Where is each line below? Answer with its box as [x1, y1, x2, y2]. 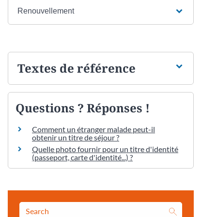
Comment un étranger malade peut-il [32, 124, 155, 134]
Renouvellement [17, 6, 74, 15]
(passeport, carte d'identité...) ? [32, 152, 133, 162]
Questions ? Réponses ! [15, 99, 150, 116]
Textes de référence [17, 60, 136, 76]
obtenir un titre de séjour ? [32, 132, 119, 142]
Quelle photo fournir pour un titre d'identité [32, 144, 178, 154]
